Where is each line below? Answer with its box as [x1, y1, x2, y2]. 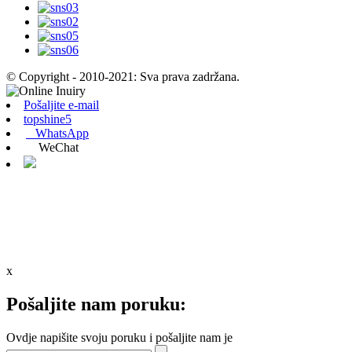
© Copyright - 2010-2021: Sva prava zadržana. [6, 70, 240, 84]
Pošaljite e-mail [24, 98, 99, 112]
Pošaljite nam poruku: [6, 294, 186, 315]
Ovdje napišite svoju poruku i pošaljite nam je [6, 331, 233, 344]
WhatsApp [26, 126, 89, 141]
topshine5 [24, 112, 71, 126]
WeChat [26, 141, 79, 155]
